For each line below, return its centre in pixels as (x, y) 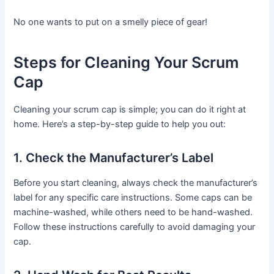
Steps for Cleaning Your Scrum (126, 62)
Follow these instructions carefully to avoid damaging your (135, 227)
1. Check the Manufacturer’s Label (114, 158)
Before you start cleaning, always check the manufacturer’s (136, 183)
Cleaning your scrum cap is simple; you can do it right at (130, 110)
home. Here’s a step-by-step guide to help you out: (120, 124)
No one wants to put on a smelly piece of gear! (111, 22)
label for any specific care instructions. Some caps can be (133, 198)
